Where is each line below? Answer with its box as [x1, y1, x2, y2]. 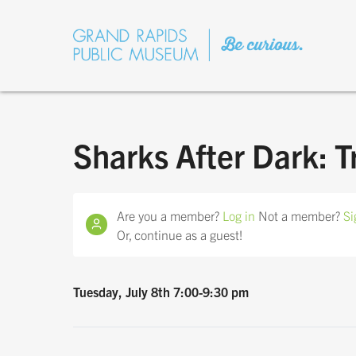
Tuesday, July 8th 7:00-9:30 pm [73, 283, 249, 300]
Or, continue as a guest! [117, 226, 242, 242]
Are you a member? [117, 207, 222, 223]
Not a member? [255, 207, 343, 223]
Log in [222, 207, 255, 223]
